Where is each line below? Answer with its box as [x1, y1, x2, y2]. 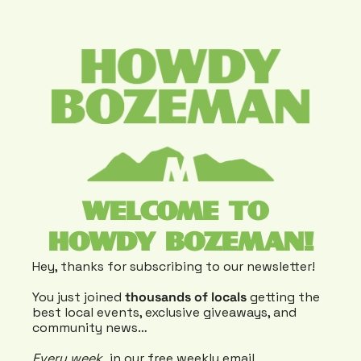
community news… [32, 319, 147, 337]
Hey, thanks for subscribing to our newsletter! [32, 258, 315, 276]
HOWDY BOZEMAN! [48, 230, 313, 256]
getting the [247, 288, 320, 306]
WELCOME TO [82, 200, 268, 226]
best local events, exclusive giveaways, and [32, 304, 297, 322]
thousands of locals [125, 288, 247, 306]
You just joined [32, 288, 125, 306]
